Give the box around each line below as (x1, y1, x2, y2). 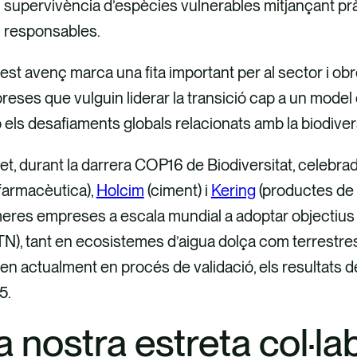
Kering (210, 180, 256, 200)
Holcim (96, 180, 144, 200)
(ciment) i (143, 180, 211, 200)
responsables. (3, 21, 100, 41)
